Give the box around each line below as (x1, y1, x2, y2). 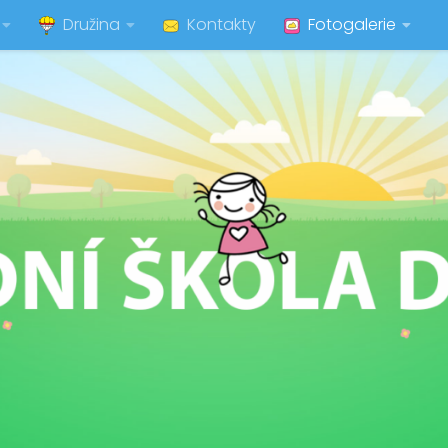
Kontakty (187, 13, 256, 36)
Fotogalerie (308, 13, 396, 36)
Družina (63, 13, 120, 36)
